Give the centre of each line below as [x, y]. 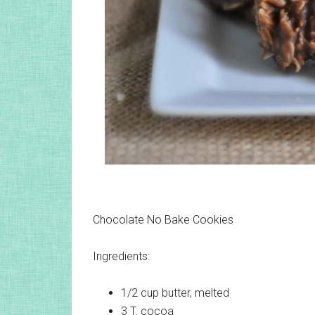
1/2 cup [140, 293]
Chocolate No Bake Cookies [163, 220]
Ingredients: [121, 257]
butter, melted [195, 293]
